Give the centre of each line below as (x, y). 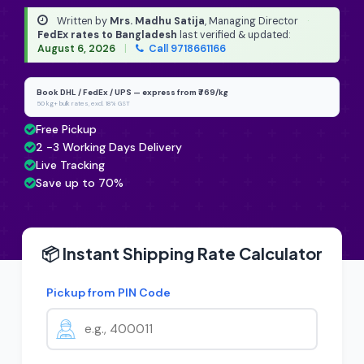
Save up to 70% (80, 183)
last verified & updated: (234, 35)
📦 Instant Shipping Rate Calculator (182, 253)
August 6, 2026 (76, 49)
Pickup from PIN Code (108, 292)
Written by (82, 21)
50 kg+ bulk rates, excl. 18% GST (83, 103)
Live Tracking (70, 165)
